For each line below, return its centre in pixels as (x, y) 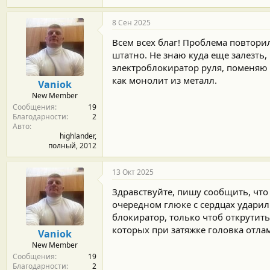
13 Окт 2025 (133, 172)
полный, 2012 (72, 145)
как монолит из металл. (165, 80)
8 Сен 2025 (131, 22)
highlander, (78, 136)
